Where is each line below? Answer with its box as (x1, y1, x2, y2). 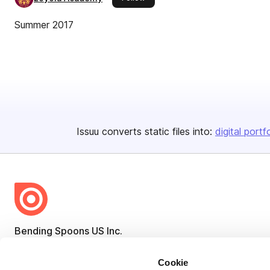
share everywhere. (108, 242, 240, 260)
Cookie (158, 257, 189, 268)
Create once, (14, 242, 104, 260)
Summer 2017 (14, 19, 74, 31)
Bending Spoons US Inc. (14, 225, 122, 237)
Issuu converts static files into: (77, 125, 212, 137)
